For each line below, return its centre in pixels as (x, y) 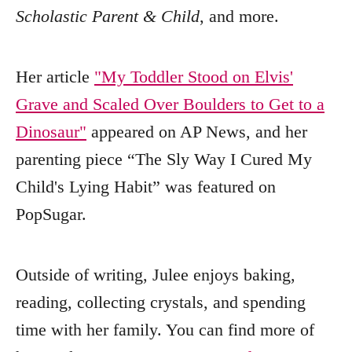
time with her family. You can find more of (165, 330)
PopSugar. (51, 214)
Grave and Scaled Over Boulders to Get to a (170, 104)
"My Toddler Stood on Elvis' (194, 77)
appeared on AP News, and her (197, 132)
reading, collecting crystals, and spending (161, 302)
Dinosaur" (51, 132)
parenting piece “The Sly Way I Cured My (164, 159)
